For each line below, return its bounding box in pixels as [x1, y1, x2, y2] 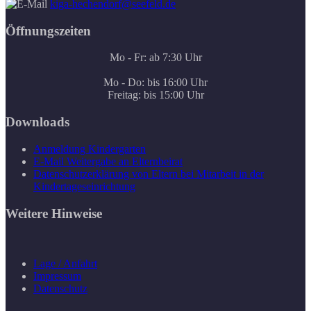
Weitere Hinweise [6, 205, 102, 221]
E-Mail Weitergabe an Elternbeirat [33, 155, 183, 167]
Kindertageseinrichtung [33, 180, 135, 192]
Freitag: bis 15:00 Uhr [107, 89, 204, 101]
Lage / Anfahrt [33, 258, 97, 270]
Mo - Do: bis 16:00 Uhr [103, 76, 208, 89]
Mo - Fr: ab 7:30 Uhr [109, 51, 202, 64]
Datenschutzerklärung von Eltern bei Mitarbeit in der [33, 167, 264, 180]
